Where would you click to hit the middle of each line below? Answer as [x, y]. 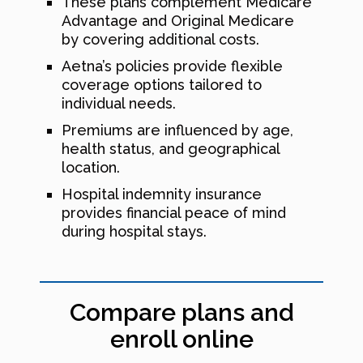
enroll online [181, 340]
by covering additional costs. [160, 40]
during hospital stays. [134, 232]
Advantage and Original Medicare [178, 21]
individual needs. [119, 104]
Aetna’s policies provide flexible [172, 66]
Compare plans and [181, 313]
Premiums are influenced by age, [177, 130]
